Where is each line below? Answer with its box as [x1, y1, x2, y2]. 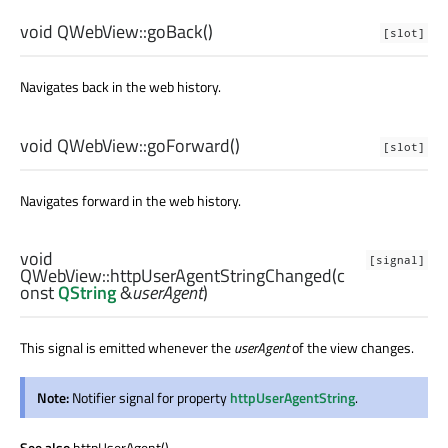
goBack [147, 18, 203, 46]
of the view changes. [289, 336, 414, 358]
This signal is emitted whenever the [20, 336, 234, 358]
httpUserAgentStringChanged [110, 261, 332, 289]
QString [58, 278, 116, 306]
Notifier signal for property [72, 386, 230, 408]
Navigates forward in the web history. [20, 189, 241, 211]
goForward [147, 131, 230, 159]
